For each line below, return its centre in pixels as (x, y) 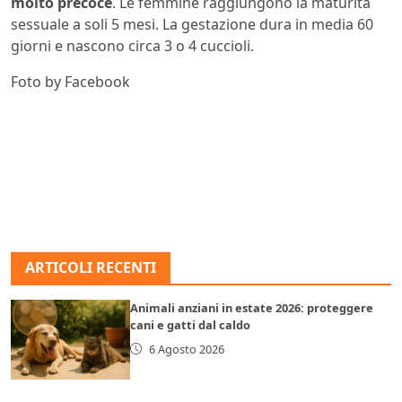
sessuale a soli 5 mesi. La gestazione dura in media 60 (192, 24)
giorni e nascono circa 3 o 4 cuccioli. (132, 45)
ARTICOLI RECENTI (91, 267)
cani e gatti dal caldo (191, 324)
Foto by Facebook (70, 81)
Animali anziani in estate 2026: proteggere (252, 307)
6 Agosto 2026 (186, 349)
